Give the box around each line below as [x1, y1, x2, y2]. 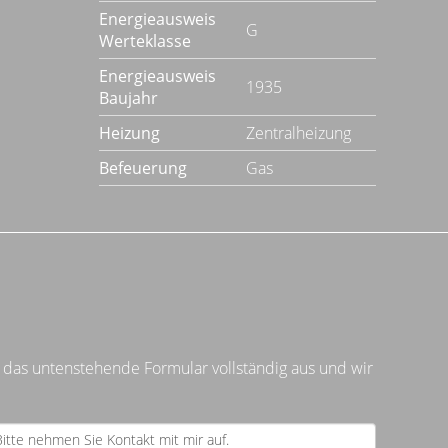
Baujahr [98, 87, 158, 109]
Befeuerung [98, 157, 187, 179]
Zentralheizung [245, 122, 351, 144]
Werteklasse [98, 30, 191, 52]
